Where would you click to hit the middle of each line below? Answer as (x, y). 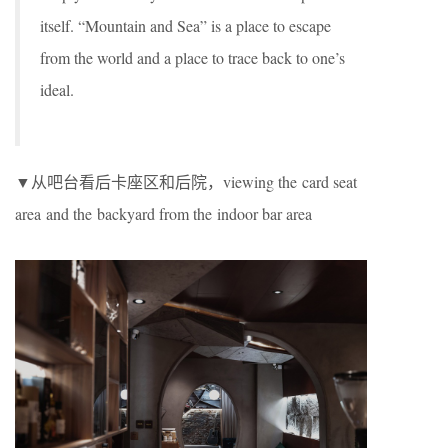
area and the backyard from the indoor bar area (163, 214)
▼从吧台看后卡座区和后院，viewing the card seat (186, 182)
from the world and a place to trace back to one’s (192, 58)
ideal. (57, 90)
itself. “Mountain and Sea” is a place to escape (185, 26)
